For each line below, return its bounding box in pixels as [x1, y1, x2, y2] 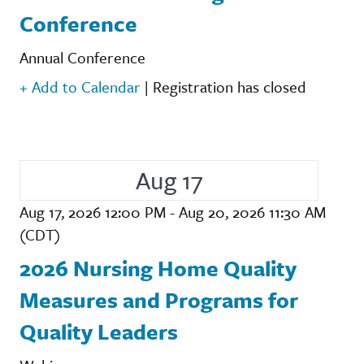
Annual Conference [19, 45, 145, 68]
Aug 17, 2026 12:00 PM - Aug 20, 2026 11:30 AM [19, 200, 326, 223]
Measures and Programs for [19, 284, 298, 315]
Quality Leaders [19, 315, 178, 347]
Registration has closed [153, 75, 306, 97]
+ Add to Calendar [19, 75, 141, 97]
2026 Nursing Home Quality [19, 252, 297, 284]
